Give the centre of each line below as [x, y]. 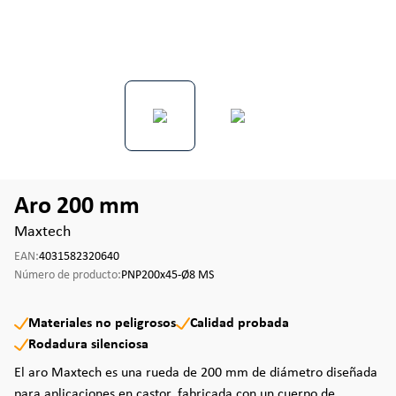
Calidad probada [240, 324]
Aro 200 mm [77, 207]
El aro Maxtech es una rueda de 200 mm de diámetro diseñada [196, 373]
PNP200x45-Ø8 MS [168, 275]
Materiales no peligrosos [102, 324]
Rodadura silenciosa [88, 345]
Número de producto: [68, 275]
